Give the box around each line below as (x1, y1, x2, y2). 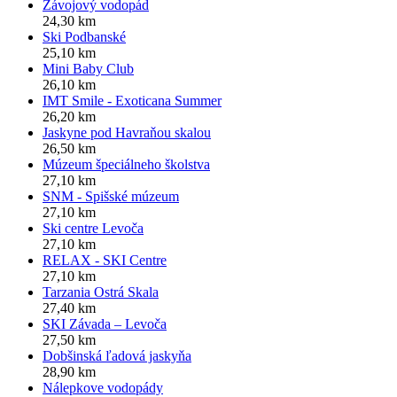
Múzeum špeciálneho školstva (43, 157, 210, 173)
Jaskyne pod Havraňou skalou (43, 125, 211, 141)
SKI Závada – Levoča (43, 316, 167, 332)
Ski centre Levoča (43, 221, 144, 237)
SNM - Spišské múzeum (43, 189, 179, 205)
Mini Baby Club (43, 61, 134, 77)
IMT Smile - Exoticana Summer (43, 93, 222, 109)
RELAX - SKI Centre (43, 253, 167, 269)
